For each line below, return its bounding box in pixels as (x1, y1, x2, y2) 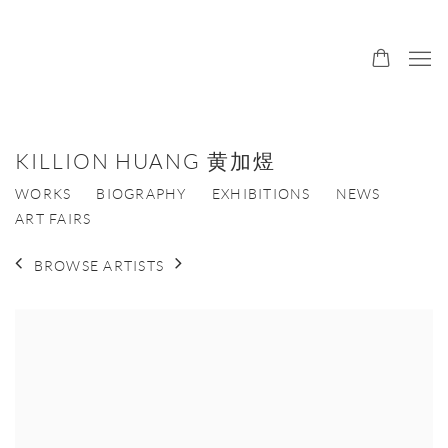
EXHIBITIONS (211, 186, 311, 202)
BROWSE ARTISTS (33, 257, 165, 274)
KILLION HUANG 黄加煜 (15, 150, 276, 173)
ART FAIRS (15, 211, 92, 227)
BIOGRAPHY (96, 186, 187, 202)
